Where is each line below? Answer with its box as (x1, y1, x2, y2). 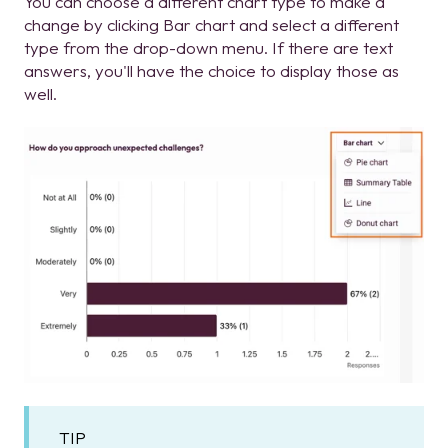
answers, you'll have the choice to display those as (24, 59, 399, 81)
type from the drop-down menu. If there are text (24, 36, 393, 58)
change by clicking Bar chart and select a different (24, 13, 399, 35)
